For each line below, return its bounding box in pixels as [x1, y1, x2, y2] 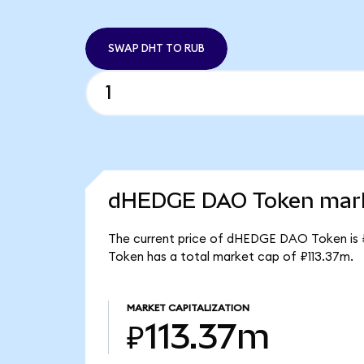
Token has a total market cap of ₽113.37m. [107, 250, 353, 263]
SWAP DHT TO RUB [107, 42, 205, 54]
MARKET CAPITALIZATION [126, 303, 249, 314]
